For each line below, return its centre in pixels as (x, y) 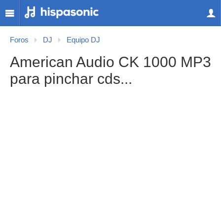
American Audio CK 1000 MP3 (110, 62)
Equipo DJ (83, 40)
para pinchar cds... (71, 79)
